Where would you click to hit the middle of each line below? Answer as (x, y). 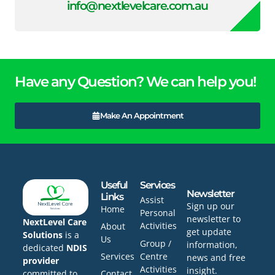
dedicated (45, 247)
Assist (152, 200)
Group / (156, 244)
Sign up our (211, 206)
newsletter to (214, 219)
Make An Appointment (141, 116)
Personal (158, 213)
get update (209, 232)
